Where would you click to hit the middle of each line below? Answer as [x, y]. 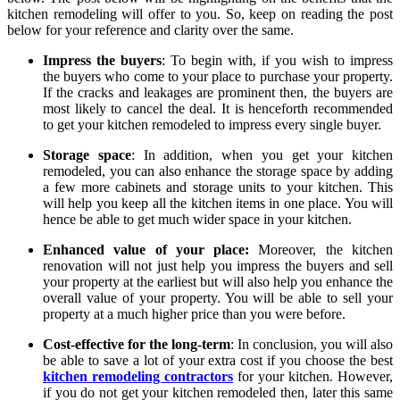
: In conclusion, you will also [312, 344]
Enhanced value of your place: [151, 249]
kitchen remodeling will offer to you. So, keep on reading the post [200, 13]
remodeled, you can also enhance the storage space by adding [218, 171]
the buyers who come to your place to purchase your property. [218, 76]
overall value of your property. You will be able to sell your [218, 297]
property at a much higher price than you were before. [194, 313]
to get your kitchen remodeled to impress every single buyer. [212, 124]
